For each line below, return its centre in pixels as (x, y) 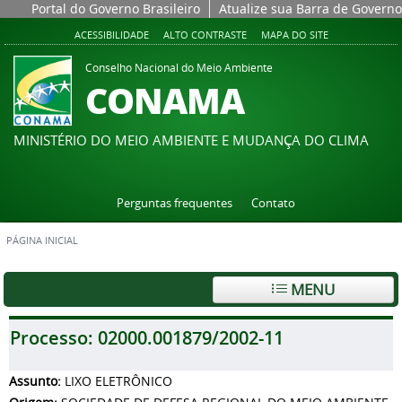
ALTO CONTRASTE (205, 35)
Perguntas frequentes (174, 203)
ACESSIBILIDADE (111, 35)
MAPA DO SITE (294, 35)
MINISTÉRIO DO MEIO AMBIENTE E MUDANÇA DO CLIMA (191, 140)
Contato (273, 203)
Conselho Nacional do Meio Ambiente (179, 68)
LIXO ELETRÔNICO (118, 381)
